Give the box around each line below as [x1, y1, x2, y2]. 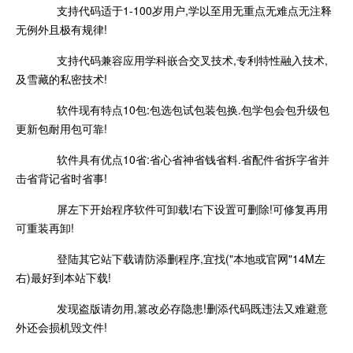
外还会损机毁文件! [16, 318, 107, 335]
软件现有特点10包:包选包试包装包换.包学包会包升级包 [38, 101, 329, 117]
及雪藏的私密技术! [16, 70, 107, 87]
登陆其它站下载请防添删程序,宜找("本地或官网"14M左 [38, 250, 325, 266]
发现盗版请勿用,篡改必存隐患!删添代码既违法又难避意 [38, 299, 328, 316]
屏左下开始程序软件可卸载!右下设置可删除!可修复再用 [38, 200, 328, 217]
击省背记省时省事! [16, 169, 107, 186]
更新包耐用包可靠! [16, 120, 107, 136]
